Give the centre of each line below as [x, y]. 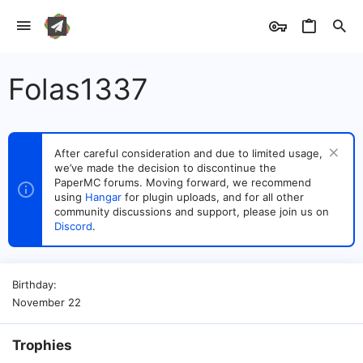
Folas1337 [78, 89]
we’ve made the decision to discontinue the [165, 168]
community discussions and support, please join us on [192, 211]
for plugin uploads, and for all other [213, 197]
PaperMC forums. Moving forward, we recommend [183, 182]
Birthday [33, 284]
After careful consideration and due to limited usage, [188, 153]
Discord [73, 226]
